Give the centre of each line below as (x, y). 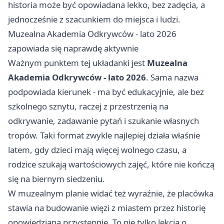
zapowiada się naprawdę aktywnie (73, 48)
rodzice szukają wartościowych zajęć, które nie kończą (111, 164)
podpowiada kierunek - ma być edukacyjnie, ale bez (106, 92)
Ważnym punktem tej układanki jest (77, 63)
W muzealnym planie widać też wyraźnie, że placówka (111, 193)
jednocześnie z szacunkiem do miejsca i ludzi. (94, 19)
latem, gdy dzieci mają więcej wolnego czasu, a (97, 150)
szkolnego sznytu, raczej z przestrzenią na (88, 106)
